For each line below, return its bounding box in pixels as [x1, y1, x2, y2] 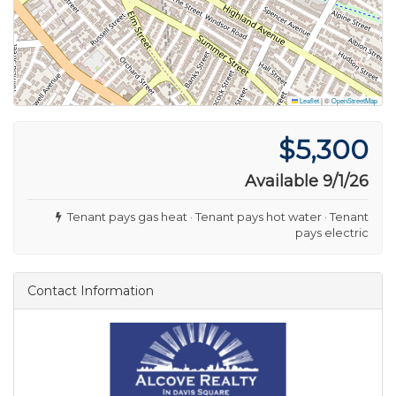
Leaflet [298, 95, 319, 105]
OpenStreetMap [331, 95, 377, 105]
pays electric [295, 225, 369, 240]
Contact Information [27, 282, 154, 299]
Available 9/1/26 [245, 171, 369, 191]
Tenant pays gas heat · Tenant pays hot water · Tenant [62, 209, 369, 224]
